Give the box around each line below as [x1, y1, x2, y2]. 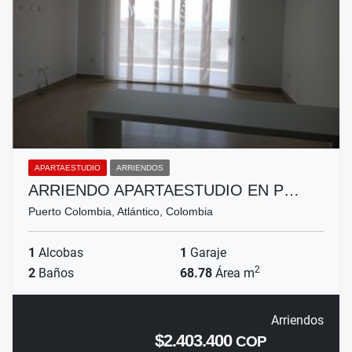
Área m [212, 266, 255, 281]
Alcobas [35, 245, 83, 261]
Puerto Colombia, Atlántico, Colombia [28, 205, 213, 218]
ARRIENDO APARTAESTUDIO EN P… [28, 181, 299, 200]
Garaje [187, 245, 226, 261]
